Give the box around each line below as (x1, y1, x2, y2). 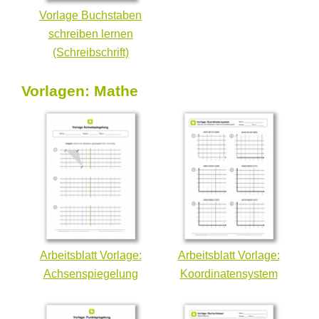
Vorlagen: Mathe (21, 82, 138, 99)
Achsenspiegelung (43, 267, 138, 280)
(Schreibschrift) (52, 46, 129, 58)
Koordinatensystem (179, 267, 278, 280)
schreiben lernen (48, 27, 133, 40)
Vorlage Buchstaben (39, 9, 142, 21)
